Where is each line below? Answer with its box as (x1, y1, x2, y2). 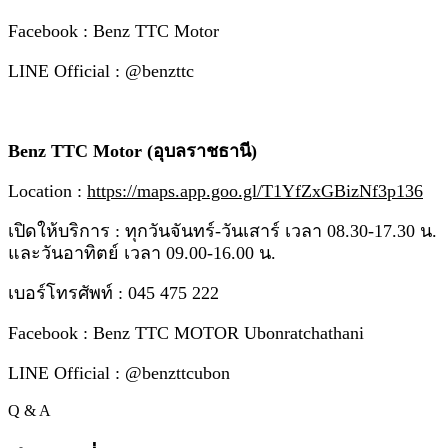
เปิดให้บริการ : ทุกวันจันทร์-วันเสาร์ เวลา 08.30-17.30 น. (8, 221, 437, 242)
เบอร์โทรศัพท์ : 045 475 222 (8, 283, 219, 304)
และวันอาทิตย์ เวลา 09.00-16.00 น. (8, 243, 276, 264)
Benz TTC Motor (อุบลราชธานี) (8, 141, 257, 162)
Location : (8, 181, 87, 202)
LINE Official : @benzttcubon (8, 363, 230, 384)
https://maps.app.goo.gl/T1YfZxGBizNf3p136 (87, 181, 423, 202)
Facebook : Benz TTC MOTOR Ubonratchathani (8, 323, 364, 344)
